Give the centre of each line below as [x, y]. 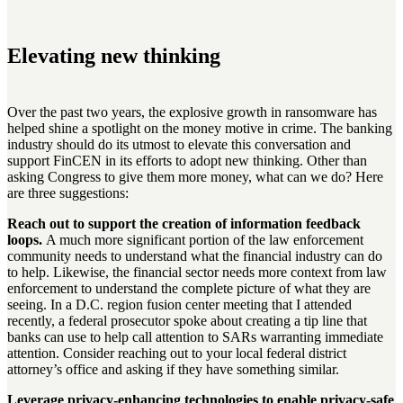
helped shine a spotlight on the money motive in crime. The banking [200, 129]
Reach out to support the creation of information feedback [184, 224]
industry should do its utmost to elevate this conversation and [179, 145]
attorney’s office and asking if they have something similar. [173, 370]
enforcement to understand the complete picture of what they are [189, 289]
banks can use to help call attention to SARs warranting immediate [195, 337]
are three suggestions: [68, 193]
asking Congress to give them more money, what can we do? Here [195, 177]
